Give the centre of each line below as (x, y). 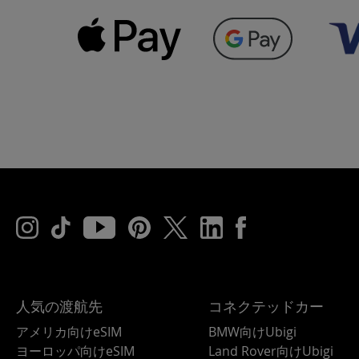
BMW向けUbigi (252, 332)
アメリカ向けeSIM (69, 332)
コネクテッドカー (266, 307)
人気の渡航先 (59, 307)
